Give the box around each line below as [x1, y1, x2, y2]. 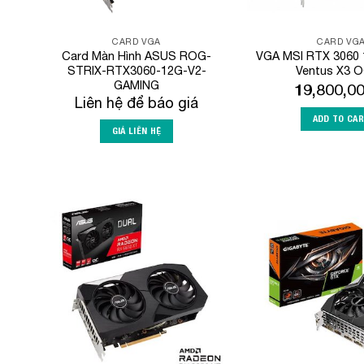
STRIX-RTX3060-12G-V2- [67, 63, 206, 78]
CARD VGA [112, 37, 161, 47]
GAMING [114, 78, 159, 93]
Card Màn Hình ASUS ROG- [62, 49, 211, 63]
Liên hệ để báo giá [75, 93, 198, 111]
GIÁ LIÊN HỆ [111, 125, 162, 137]
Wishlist [183, 240, 219, 252]
